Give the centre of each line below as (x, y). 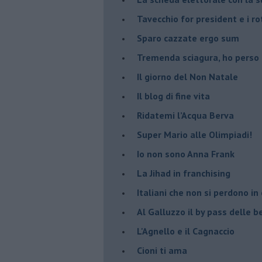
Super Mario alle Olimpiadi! (194, 134)
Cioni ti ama (162, 250)
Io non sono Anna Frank (186, 154)
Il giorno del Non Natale (187, 76)
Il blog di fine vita (173, 96)
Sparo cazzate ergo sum (188, 38)
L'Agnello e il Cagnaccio (186, 231)
